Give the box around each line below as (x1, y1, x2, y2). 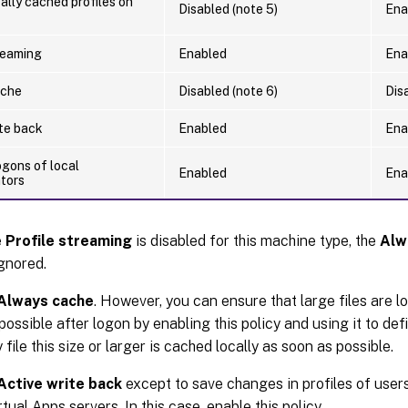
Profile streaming (5, 231, 132, 250)
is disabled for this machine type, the (132, 231, 380, 250)
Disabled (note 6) (178, 83, 278, 98)
